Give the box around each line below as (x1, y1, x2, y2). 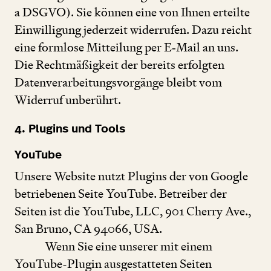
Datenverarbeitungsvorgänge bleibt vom (15, 74, 222, 90)
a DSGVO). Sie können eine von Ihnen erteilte (15, 4, 250, 20)
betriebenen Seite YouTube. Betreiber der (15, 186, 227, 202)
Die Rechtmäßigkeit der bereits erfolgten (15, 56, 224, 73)
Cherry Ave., (184, 203, 251, 220)
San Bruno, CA (15, 221, 94, 237)
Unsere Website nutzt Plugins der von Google (15, 168, 248, 184)
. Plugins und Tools (22, 123, 125, 135)
